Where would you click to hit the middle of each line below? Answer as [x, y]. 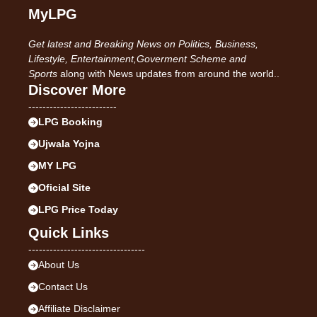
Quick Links [69, 233]
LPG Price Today [78, 210]
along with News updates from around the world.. [168, 74]
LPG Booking [70, 122]
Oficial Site [64, 188]
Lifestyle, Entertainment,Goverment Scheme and [137, 59]
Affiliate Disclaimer [79, 309]
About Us [59, 265]
